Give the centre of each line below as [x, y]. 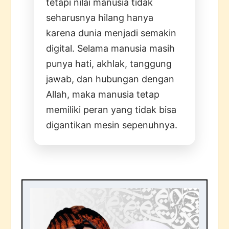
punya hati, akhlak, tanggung [109, 63]
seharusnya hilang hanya [100, 17]
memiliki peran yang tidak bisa [111, 109]
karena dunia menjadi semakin [111, 33]
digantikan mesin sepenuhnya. [112, 125]
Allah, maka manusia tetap [103, 94]
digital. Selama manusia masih [111, 48]
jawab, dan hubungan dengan [110, 79]
